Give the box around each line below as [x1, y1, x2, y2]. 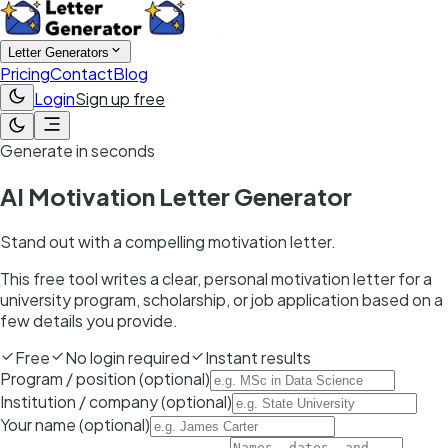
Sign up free [75, 88, 165, 109]
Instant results [205, 346, 311, 368]
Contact [50, 63, 113, 84]
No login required [65, 346, 190, 368]
